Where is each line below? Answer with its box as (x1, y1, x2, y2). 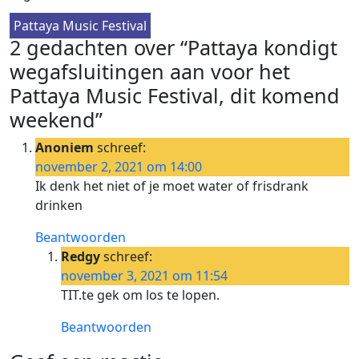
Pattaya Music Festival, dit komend (10, 81, 340, 109)
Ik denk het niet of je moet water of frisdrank (35, 176, 309, 195)
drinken (35, 196, 83, 214)
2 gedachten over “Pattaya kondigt (10, 33, 337, 61)
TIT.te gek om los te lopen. (61, 285, 220, 304)
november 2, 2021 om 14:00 (35, 157, 202, 175)
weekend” (10, 105, 103, 133)
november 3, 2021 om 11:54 (61, 266, 228, 284)
